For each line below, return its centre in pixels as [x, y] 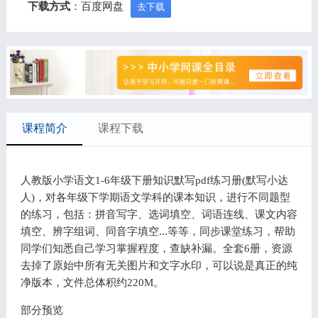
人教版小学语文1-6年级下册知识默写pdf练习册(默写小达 [154, 180]
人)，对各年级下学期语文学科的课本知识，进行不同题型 [155, 197]
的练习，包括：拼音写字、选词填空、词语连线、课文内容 [159, 214]
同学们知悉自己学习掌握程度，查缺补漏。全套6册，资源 [156, 248]
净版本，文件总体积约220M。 [92, 282]
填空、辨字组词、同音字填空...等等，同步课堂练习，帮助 [158, 231]
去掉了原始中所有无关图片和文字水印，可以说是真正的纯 [159, 265]
